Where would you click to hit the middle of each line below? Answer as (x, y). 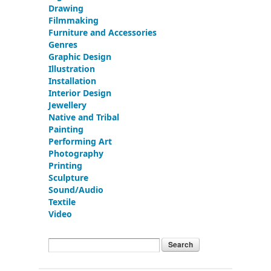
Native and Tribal (84, 117)
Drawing (66, 8)
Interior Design (80, 93)
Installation (72, 81)
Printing (65, 165)
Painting (66, 129)
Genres (63, 44)
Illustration (72, 69)
